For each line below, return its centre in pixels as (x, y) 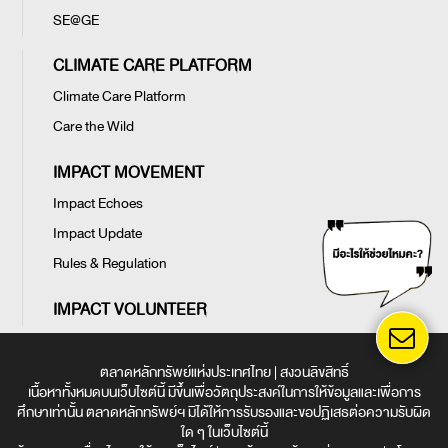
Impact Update (97, 234)
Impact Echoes (98, 204)
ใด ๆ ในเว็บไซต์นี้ (224, 433)
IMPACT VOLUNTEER (130, 310)
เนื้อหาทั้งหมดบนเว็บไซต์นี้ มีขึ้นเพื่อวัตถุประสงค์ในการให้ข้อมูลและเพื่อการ (224, 393)
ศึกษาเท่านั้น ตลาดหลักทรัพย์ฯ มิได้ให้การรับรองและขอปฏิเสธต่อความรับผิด (224, 413)
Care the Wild (93, 127)
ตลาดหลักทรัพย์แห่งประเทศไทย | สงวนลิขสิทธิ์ (224, 373)
